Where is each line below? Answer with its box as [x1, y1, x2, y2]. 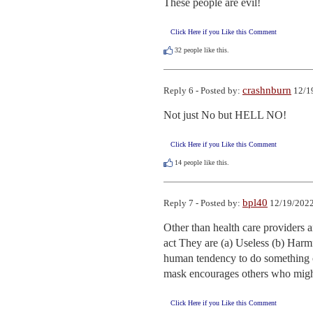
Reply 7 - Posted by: [163, 197, 242, 208]
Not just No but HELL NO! [163, 108, 286, 121]
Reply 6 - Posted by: [163, 85, 242, 96]
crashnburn [242, 84, 291, 96]
